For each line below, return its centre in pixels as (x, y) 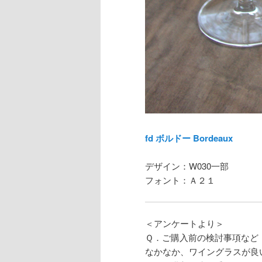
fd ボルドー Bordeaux (189, 138)
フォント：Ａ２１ (180, 180)
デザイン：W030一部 (187, 166)
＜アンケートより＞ (185, 223)
